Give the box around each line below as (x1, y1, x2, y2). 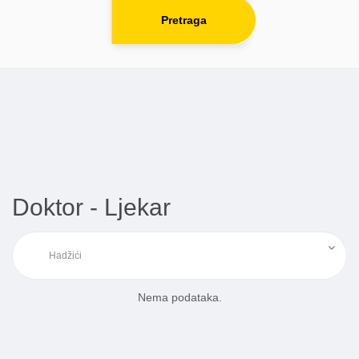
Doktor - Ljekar (12, 194, 171, 221)
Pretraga (161, 14, 208, 27)
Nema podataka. (137, 291, 222, 305)
